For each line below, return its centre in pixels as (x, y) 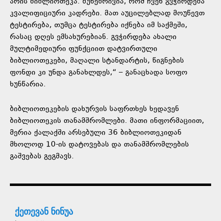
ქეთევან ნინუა (44, 211)
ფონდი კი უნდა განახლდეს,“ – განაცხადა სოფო (99, 73)
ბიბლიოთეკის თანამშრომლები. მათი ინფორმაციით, (107, 121)
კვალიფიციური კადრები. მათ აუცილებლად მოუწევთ (107, 13)
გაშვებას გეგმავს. (42, 156)
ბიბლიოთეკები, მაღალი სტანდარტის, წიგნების (97, 61)
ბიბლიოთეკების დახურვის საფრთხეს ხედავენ (94, 109)
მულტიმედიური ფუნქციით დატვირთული (84, 49)
